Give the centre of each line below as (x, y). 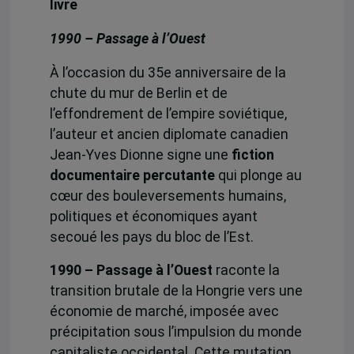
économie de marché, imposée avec (164, 312)
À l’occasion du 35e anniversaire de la (168, 72)
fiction (252, 154)
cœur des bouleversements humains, (168, 196)
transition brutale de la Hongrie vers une (176, 291)
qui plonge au (258, 175)
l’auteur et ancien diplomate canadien (169, 134)
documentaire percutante (132, 175)
